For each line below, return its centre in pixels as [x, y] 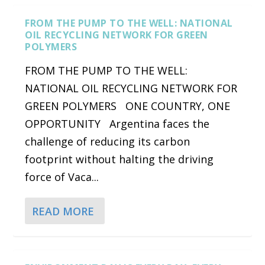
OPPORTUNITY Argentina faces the [117, 124]
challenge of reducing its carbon [108, 142]
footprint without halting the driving [119, 159]
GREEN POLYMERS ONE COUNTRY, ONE [128, 106]
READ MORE [63, 211]
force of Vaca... [62, 177]
